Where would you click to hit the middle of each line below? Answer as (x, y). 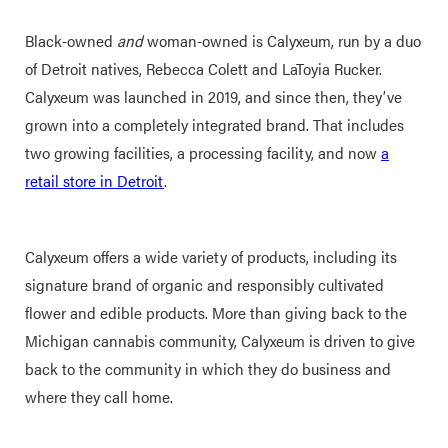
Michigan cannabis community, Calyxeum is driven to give (220, 340)
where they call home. (101, 396)
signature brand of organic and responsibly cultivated (204, 284)
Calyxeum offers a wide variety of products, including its (211, 256)
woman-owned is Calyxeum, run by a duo (282, 40)
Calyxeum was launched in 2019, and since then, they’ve (213, 96)
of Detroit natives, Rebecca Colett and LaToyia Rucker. (203, 68)
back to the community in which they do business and (208, 368)
